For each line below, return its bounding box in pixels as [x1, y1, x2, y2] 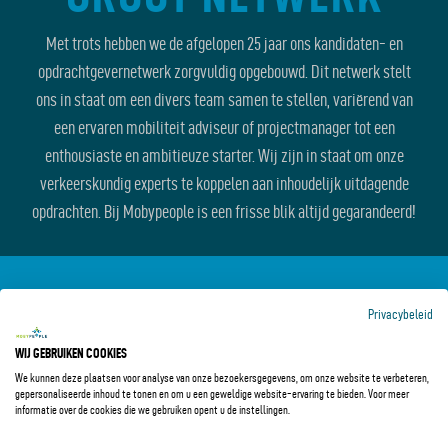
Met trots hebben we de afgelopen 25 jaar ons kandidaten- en [45, 33, 403, 53]
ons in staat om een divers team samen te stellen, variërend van [35, 89, 413, 109]
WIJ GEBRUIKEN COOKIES [15, 345, 127, 361]
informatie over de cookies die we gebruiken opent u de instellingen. [15, 402, 290, 416]
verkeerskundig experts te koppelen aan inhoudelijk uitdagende [39, 173, 409, 193]
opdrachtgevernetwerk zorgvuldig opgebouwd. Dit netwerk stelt [37, 61, 411, 81]
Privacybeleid [368, 306, 433, 322]
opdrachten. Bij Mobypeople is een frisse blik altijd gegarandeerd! [32, 201, 416, 221]
